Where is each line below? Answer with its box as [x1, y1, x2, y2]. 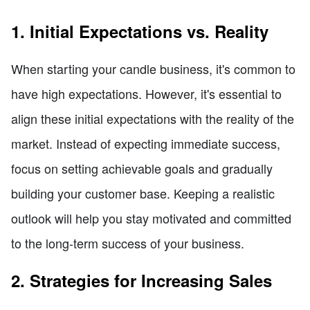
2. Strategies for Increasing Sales [11, 268, 272, 292]
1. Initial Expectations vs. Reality [11, 19, 268, 43]
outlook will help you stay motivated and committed [11, 208, 291, 227]
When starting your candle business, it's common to [11, 59, 295, 77]
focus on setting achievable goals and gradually [11, 158, 273, 177]
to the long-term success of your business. [11, 233, 244, 252]
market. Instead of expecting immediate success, [11, 134, 280, 152]
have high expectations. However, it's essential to [11, 84, 282, 102]
